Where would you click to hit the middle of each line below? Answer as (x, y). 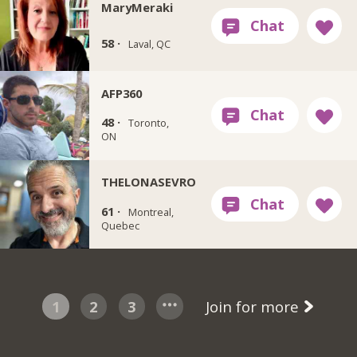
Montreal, (151, 212)
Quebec (120, 225)
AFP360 (121, 93)
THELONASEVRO (148, 182)
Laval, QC (149, 44)
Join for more (254, 307)
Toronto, (148, 123)
